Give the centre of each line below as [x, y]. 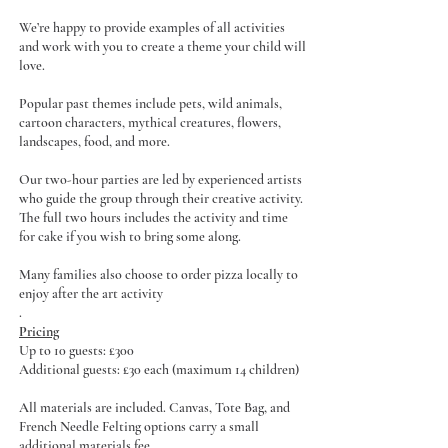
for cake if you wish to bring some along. [130, 236]
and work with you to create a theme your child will [162, 46]
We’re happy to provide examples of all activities [152, 27]
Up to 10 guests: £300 [76, 350]
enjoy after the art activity [91, 293]
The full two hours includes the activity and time [153, 217]
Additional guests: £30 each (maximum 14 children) [159, 369]
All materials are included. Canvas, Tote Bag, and [154, 407]
